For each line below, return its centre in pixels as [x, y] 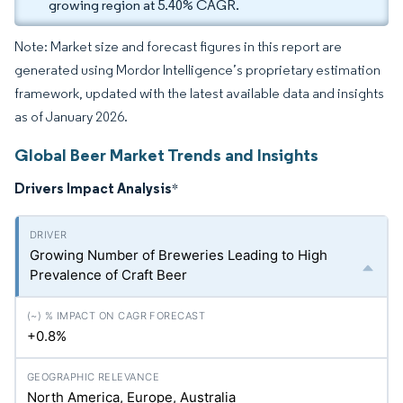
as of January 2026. [71, 116]
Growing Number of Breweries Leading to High [179, 255]
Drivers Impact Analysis [93, 188]
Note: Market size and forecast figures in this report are [178, 46]
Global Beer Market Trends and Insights [166, 155]
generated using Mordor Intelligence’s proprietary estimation [197, 70]
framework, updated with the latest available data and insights [199, 93]
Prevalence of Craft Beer [108, 275]
